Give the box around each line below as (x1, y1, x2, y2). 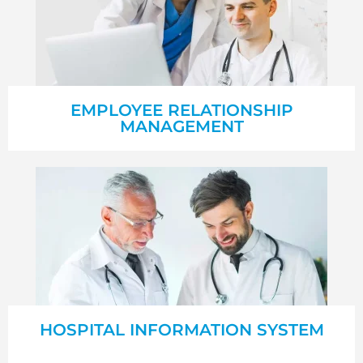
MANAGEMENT (119, 117, 244, 137)
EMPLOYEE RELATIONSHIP (70, 100, 293, 121)
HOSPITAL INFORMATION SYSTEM (39, 320, 324, 340)
